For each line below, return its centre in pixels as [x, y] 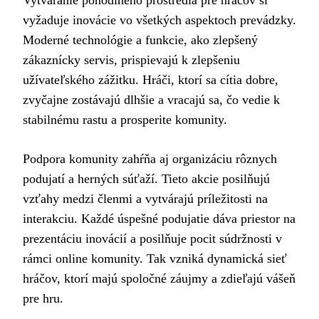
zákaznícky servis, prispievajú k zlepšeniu [131, 59]
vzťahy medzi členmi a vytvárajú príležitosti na [145, 198]
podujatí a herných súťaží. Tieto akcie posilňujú [146, 178]
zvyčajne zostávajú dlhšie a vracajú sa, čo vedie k [151, 99]
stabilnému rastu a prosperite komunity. [125, 119]
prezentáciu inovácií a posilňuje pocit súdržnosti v [152, 238]
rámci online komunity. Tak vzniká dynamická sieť [155, 258]
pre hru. [43, 298]
